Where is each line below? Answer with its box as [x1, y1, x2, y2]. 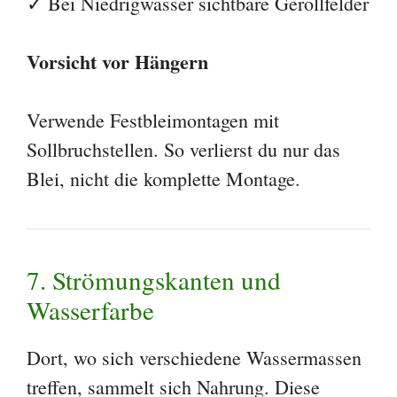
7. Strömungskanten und [27, 262, 281, 298]
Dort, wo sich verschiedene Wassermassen [27, 345, 362, 371]
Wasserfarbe [27, 292, 154, 328]
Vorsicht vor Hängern [27, 47, 208, 77]
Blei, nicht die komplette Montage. [27, 166, 300, 192]
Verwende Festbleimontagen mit [27, 107, 279, 134]
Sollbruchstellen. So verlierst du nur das [27, 136, 340, 163]
